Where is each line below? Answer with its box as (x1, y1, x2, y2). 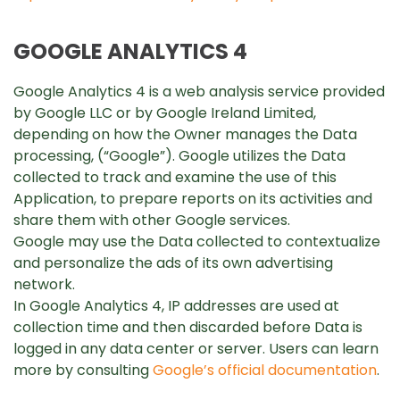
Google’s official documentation (153, 360, 377, 380)
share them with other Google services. (13, 210, 290, 230)
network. (13, 274, 75, 295)
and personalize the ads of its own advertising (13, 253, 333, 273)
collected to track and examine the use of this (13, 167, 337, 187)
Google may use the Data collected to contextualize (13, 231, 380, 252)
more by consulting (13, 360, 153, 380)
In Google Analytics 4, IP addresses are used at (13, 296, 339, 316)
